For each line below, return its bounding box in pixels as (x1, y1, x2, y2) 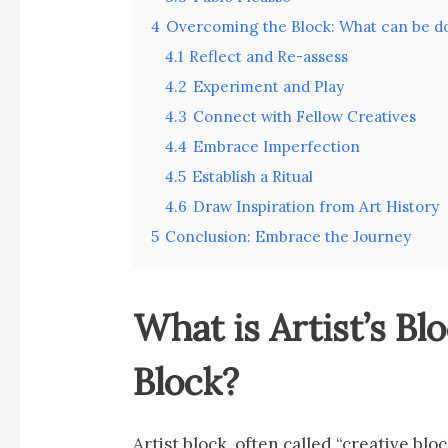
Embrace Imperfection (193, 137, 361, 157)
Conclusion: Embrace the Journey (165, 227, 412, 247)
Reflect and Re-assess (189, 47, 349, 67)
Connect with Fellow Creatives (193, 107, 417, 127)
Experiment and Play (193, 77, 345, 97)
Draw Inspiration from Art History (193, 197, 440, 217)
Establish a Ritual (192, 167, 314, 187)
